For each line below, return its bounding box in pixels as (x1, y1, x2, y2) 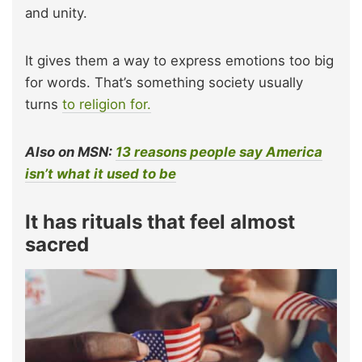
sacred (25, 233, 89, 257)
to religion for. (62, 96, 151, 113)
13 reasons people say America (116, 144, 322, 161)
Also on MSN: (25, 144, 116, 161)
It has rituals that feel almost (25, 210, 295, 234)
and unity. (25, 5, 87, 22)
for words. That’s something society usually (25, 74, 303, 91)
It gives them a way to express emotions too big (25, 53, 334, 69)
